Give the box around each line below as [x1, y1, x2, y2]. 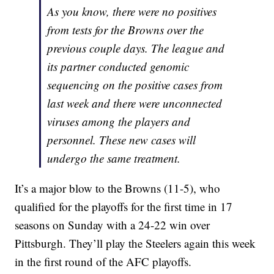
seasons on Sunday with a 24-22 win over [15, 217, 210, 233]
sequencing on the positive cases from [47, 77, 223, 93]
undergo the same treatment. [47, 150, 181, 166]
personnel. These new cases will [47, 132, 196, 148]
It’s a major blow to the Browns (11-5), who [15, 180, 221, 196]
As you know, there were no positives [47, 4, 217, 20]
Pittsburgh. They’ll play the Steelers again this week [15, 235, 256, 251]
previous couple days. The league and [47, 40, 225, 56]
